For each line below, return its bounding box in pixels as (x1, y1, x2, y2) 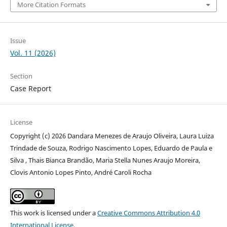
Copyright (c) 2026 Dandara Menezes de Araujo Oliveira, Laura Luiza (10, 131, 214, 141)
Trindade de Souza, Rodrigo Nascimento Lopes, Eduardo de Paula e (10, 143, 212, 153)
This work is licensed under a (10, 208, 97, 218)
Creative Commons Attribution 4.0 (97, 208, 200, 218)
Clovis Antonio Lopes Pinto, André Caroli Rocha (10, 168, 152, 177)
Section (10, 71, 32, 81)
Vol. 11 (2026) (10, 48, 56, 58)
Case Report (10, 84, 51, 94)
